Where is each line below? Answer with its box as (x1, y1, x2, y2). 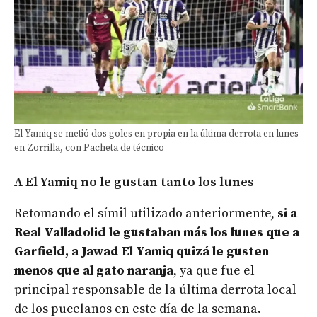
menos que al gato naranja (14, 263, 173, 279)
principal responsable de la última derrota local (14, 282, 296, 299)
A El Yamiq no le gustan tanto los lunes (14, 174, 254, 191)
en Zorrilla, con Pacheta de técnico (14, 142, 164, 155)
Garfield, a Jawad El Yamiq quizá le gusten (14, 243, 269, 260)
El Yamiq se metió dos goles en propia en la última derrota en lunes (14, 128, 299, 141)
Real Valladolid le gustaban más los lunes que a (14, 224, 299, 241)
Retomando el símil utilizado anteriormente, (14, 205, 277, 222)
